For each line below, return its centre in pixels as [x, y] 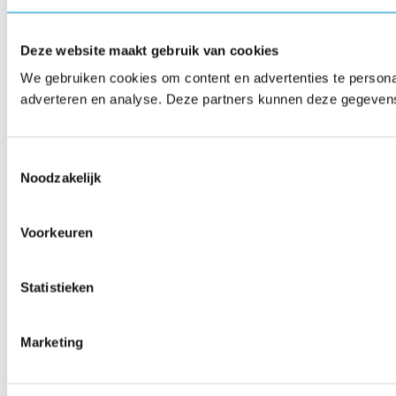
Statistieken [57, 287]
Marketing [52, 342]
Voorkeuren [57, 232]
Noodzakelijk [61, 178]
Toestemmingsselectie [72, 160]
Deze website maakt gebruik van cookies [150, 50]
